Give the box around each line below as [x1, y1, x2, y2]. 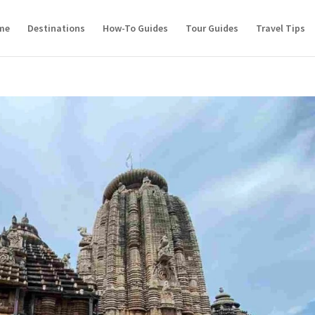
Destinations [27, 22, 85, 34]
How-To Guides [102, 22, 168, 34]
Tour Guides [185, 22, 238, 34]
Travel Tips [255, 22, 305, 34]
